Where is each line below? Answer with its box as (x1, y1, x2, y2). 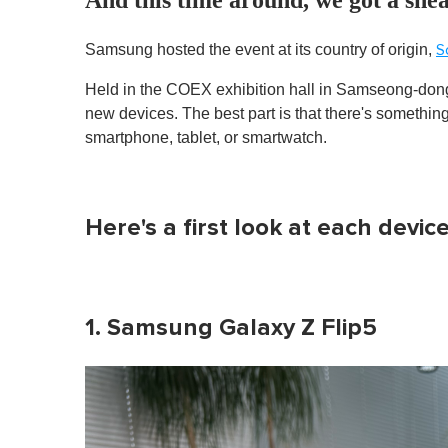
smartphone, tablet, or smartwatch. (85, 128, 327, 146)
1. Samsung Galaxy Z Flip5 (85, 312, 377, 342)
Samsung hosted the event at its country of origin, (85, 40, 436, 58)
